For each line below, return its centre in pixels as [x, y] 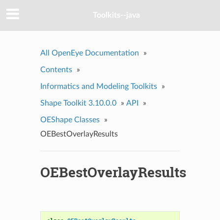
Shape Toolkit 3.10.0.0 [78, 103]
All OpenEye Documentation [89, 53]
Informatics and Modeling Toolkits [98, 86]
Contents [56, 69]
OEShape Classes [70, 120]
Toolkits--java [116, 15]
